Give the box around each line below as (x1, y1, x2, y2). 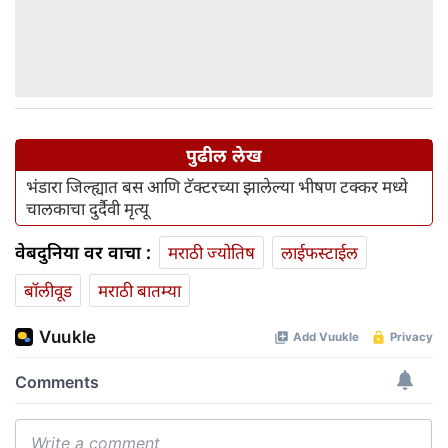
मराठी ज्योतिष (168, 241, 255, 265)
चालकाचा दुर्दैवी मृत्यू (26, 197, 149, 221)
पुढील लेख (186, 143, 262, 168)
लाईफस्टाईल (281, 241, 358, 265)
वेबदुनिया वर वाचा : (15, 240, 151, 265)
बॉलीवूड (24, 279, 72, 303)
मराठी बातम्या (98, 279, 181, 303)
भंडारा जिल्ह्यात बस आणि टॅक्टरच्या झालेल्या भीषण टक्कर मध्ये (26, 175, 408, 199)
